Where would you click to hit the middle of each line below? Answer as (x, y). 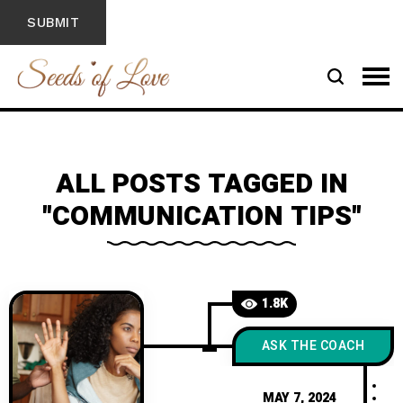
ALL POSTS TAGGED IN (201, 184)
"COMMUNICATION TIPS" (201, 217)
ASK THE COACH (313, 346)
